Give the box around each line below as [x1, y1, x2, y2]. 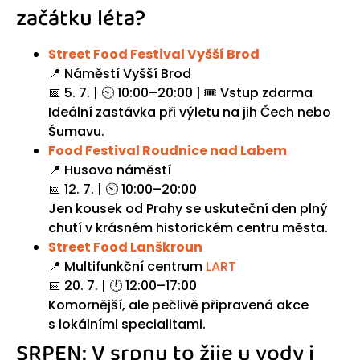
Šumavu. [48, 122, 104, 141]
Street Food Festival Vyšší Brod [48, 45, 260, 64]
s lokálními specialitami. [48, 315, 206, 334]
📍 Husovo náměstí [48, 161, 171, 180]
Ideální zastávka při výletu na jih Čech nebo [48, 103, 331, 122]
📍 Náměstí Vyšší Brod [48, 64, 191, 84]
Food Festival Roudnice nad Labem [48, 141, 287, 161]
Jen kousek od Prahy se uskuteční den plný [48, 199, 328, 219]
